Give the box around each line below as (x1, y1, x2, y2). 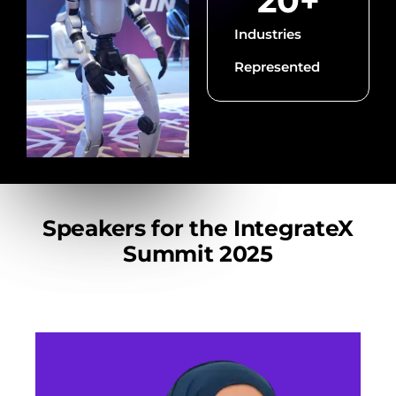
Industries (234, 26, 301, 43)
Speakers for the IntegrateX (42, 215, 354, 242)
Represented (234, 58, 320, 76)
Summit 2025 (123, 240, 273, 268)
